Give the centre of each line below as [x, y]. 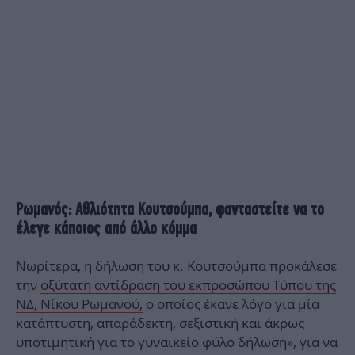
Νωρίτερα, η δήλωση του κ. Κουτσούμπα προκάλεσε [176, 266]
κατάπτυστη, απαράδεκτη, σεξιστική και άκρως [160, 323]
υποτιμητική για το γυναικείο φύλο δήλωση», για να [177, 342]
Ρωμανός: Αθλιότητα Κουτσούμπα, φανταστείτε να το [170, 209]
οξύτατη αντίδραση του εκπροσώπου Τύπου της [188, 285]
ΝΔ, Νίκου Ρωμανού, [79, 304]
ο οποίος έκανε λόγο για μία [231, 304]
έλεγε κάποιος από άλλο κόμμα [106, 228]
